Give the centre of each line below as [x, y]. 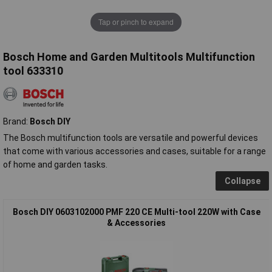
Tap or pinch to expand [136, 22]
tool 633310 [33, 70]
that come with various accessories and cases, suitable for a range [134, 151]
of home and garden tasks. [55, 164]
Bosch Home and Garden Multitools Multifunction [129, 56]
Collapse [242, 181]
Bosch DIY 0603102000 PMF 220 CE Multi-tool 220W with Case [136, 212]
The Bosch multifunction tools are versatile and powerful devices [131, 138]
